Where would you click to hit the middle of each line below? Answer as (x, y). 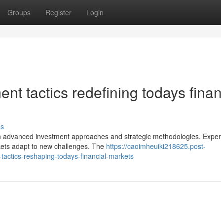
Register (58, 12)
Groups (19, 12)
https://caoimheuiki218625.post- (156, 146)
